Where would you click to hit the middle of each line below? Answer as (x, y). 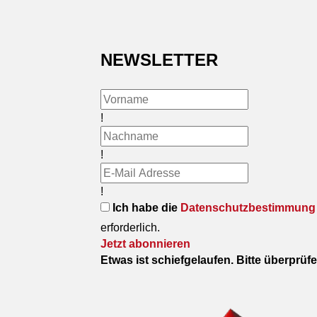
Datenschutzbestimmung (248, 208)
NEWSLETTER (159, 60)
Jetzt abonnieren (145, 244)
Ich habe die (146, 208)
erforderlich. (130, 228)
